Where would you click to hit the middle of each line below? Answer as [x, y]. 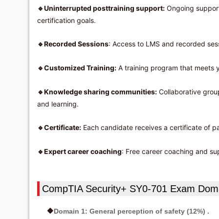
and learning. [58, 104]
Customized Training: [80, 68]
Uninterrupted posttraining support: [104, 8]
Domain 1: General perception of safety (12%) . [131, 211]
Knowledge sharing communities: [100, 92]
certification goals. [66, 20]
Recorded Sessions [76, 44]
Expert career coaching [83, 151]
